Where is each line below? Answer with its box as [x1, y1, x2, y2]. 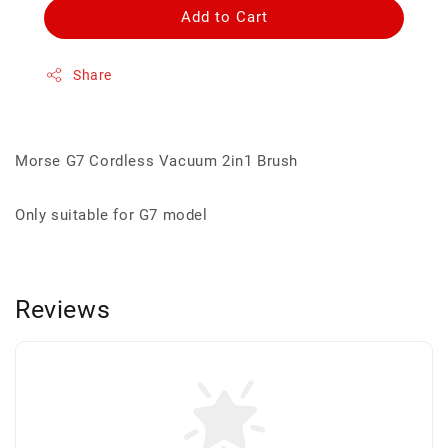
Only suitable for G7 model [15, 205, 208, 224]
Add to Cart [180, 7, 268, 26]
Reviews [15, 294, 111, 324]
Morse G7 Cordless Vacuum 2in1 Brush [15, 151, 298, 170]
